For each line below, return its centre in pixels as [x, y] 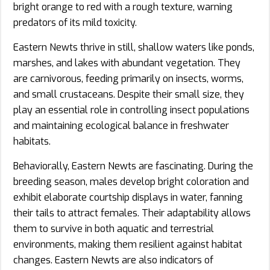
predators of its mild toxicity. [75, 22]
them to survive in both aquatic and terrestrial [114, 228]
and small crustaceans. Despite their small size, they [129, 94]
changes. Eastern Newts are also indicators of [113, 260]
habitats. [32, 141]
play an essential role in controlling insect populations [131, 110]
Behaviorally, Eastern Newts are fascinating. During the [133, 166]
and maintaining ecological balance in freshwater [121, 125]
